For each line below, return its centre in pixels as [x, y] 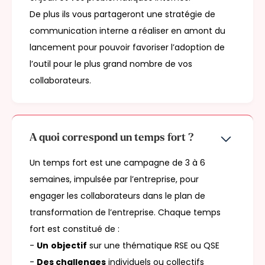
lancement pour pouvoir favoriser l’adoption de [127, 48]
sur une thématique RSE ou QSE [153, 246]
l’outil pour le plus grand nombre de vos [111, 64]
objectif [69, 246]
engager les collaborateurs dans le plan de [117, 196]
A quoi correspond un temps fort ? [112, 138]
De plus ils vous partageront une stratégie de [122, 14]
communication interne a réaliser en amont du [127, 31]
